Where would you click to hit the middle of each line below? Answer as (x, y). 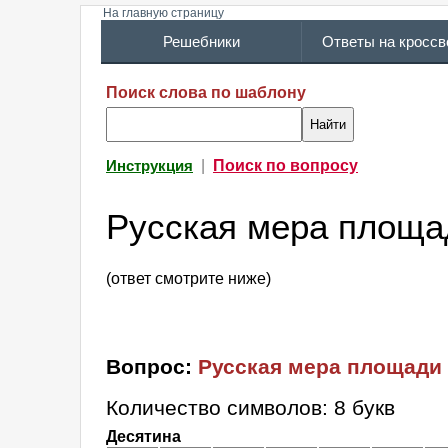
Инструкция (149, 166)
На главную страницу (163, 13)
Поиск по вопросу (285, 165)
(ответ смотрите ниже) (188, 279)
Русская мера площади (320, 367)
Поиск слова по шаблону (206, 92)
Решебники (201, 42)
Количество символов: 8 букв (250, 408)
